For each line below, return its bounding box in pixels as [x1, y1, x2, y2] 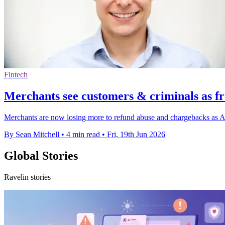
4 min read [66, 130, 100, 139]
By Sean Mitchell [4, 130, 59, 139]
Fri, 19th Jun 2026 [107, 130, 165, 139]
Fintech [4, 70, 28, 79]
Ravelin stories [4, 173, 51, 181]
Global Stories [4, 149, 78, 163]
